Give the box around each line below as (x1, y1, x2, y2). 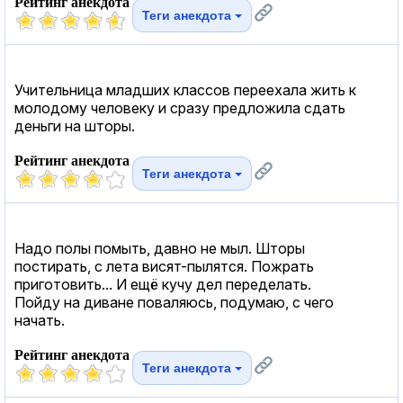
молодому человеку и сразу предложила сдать (14, 98, 345, 117)
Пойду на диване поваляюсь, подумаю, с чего (14, 292, 334, 311)
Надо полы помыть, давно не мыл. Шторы (14, 238, 305, 257)
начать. (14, 310, 65, 329)
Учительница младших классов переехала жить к (14, 80, 356, 99)
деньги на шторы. (14, 116, 135, 135)
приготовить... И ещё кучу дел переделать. (14, 274, 311, 293)
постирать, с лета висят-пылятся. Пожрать (14, 256, 314, 275)
